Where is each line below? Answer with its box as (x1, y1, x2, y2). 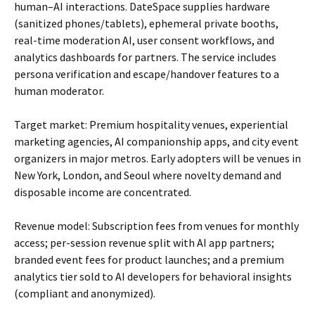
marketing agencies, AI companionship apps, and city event (14, 134, 299, 148)
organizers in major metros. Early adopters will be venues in (14, 150, 301, 165)
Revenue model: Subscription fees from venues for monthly (14, 218, 299, 233)
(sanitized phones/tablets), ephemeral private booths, (14, 15, 278, 30)
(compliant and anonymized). (14, 285, 155, 300)
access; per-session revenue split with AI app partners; (14, 235, 274, 250)
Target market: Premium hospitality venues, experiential (14, 117, 288, 131)
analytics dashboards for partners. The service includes (14, 49, 276, 64)
